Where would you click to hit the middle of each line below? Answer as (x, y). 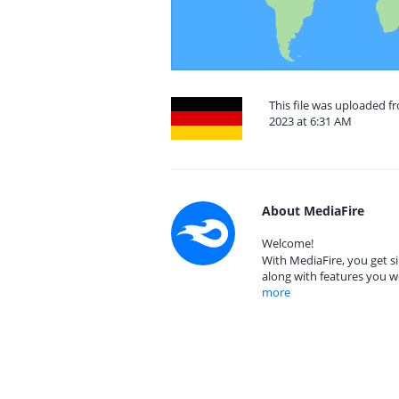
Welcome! (288, 243)
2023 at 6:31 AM (310, 121)
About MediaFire (313, 211)
